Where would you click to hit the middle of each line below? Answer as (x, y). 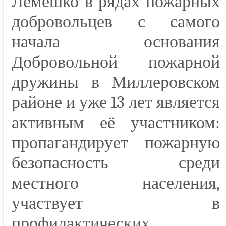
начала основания (116, 42)
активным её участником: (116, 123)
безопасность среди (116, 163)
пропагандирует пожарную (116, 143)
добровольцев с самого (116, 22)
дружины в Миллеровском (116, 82)
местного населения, (116, 183)
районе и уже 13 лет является (116, 103)
